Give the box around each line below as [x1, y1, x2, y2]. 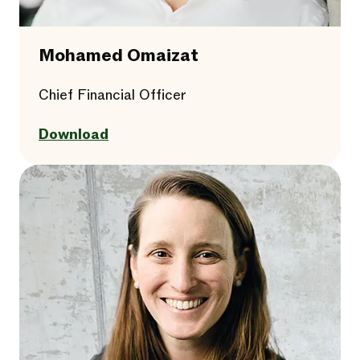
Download [39, 125, 108, 144]
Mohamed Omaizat [39, 44, 198, 67]
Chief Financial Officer [39, 86, 186, 104]
